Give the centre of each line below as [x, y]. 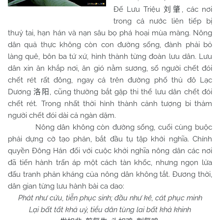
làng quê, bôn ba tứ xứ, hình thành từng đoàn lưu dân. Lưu [110, 56]
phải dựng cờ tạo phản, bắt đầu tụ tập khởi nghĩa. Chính [110, 139]
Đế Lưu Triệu [139, 9]
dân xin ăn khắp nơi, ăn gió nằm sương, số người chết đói [110, 68]
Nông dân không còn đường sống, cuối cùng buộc [110, 127]
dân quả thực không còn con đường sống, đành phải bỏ [110, 45]
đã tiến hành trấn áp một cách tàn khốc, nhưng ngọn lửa [110, 163]
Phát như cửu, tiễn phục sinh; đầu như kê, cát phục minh [110, 198]
